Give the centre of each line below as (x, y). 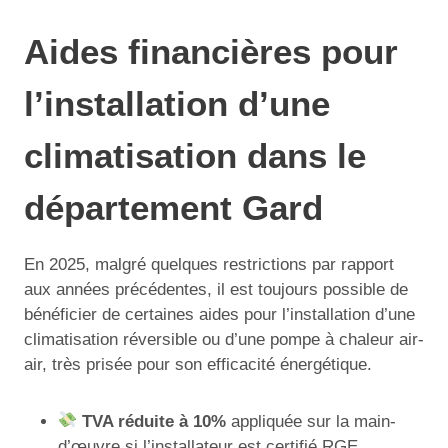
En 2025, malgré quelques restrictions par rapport (209, 264)
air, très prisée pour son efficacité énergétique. (198, 364)
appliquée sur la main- (311, 421)
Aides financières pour (211, 51)
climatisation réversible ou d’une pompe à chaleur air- (224, 339)
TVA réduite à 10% (154, 421)
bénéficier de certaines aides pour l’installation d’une (219, 314)
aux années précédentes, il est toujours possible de (216, 289)
